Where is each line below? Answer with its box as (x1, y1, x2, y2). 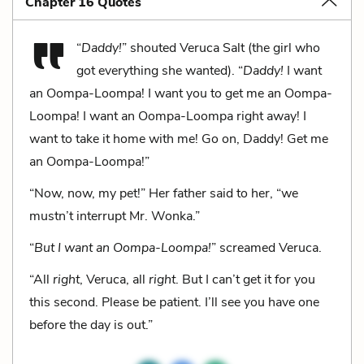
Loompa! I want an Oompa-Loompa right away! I (29, 106, 306, 125)
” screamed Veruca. (211, 238, 322, 257)
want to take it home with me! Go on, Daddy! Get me (29, 129, 328, 148)
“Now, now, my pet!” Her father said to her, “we (29, 184, 298, 202)
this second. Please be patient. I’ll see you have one (29, 292, 319, 311)
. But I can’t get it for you (175, 270, 315, 288)
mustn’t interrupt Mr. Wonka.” (29, 206, 200, 225)
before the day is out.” (29, 315, 153, 334)
